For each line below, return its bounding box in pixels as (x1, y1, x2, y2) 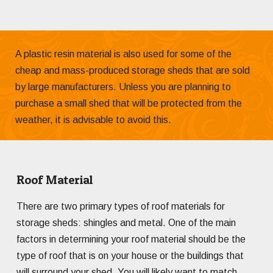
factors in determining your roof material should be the (16, 234, 246, 245)
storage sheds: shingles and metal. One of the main (16, 218, 236, 229)
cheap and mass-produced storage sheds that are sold (15, 65, 250, 76)
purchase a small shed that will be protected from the (15, 98, 242, 109)
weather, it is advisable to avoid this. (15, 115, 171, 126)
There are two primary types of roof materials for (16, 201, 225, 212)
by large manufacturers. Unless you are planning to (15, 82, 231, 93)
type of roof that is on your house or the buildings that (16, 250, 244, 261)
